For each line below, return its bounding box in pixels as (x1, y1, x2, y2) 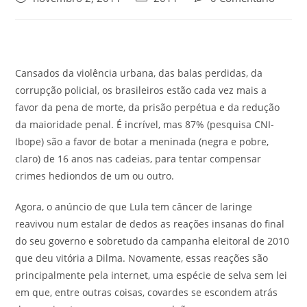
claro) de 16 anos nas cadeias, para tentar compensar (15, 151, 262, 165)
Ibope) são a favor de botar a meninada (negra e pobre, (15, 134, 269, 148)
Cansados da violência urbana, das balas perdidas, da (15, 66, 263, 79)
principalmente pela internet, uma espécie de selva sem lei (15, 268, 288, 282)
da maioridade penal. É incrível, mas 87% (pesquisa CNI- (15, 117, 275, 131)
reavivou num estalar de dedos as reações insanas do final (15, 217, 285, 230)
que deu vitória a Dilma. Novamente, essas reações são (15, 251, 269, 265)
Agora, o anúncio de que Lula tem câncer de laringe (15, 199, 253, 213)
